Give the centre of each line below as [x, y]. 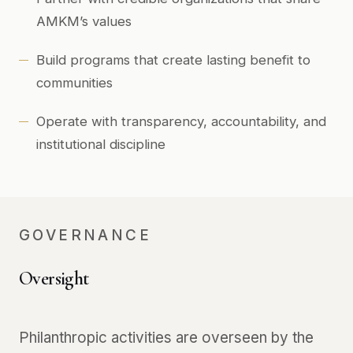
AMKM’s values [84, 21]
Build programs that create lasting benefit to [173, 60]
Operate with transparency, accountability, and [181, 121]
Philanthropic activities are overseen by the [166, 338]
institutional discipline [101, 144]
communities [74, 83]
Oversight [54, 279]
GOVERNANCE [85, 235]
